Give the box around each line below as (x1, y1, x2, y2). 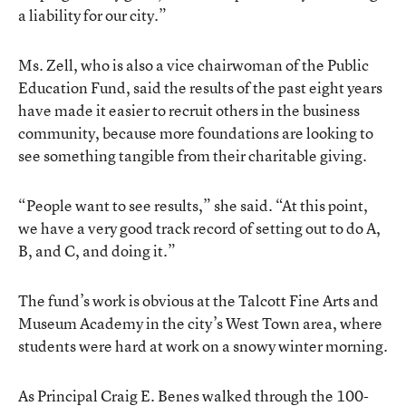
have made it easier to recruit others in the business (18, 99, 360, 121)
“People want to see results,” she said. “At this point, (18, 194, 368, 216)
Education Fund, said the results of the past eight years (18, 76, 382, 98)
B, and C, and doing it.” (18, 239, 176, 261)
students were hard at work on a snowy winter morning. (18, 334, 388, 356)
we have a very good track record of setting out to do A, (18, 217, 381, 238)
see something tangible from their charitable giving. (18, 144, 367, 166)
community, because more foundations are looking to (18, 121, 373, 143)
